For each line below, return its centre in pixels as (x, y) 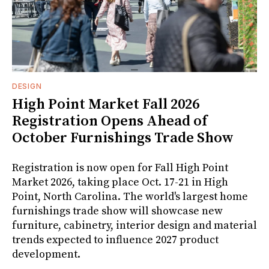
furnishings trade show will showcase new (117, 211)
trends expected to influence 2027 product (115, 240)
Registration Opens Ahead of (110, 121)
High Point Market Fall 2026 (106, 104)
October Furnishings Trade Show (123, 138)
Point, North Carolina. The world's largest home (130, 196)
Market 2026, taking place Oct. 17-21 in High (120, 182)
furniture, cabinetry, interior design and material (134, 225)
